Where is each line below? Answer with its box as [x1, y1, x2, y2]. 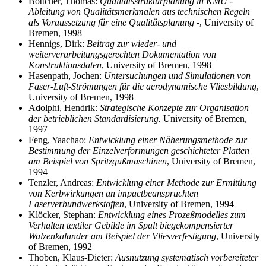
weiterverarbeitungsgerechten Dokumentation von [28, 49, 216, 60]
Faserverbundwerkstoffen [28, 199, 124, 210]
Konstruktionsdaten [28, 60, 102, 71]
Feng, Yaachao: [28, 135, 88, 145]
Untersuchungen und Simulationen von [104, 71, 251, 81]
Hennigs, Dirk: [28, 39, 87, 49]
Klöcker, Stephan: [28, 210, 98, 220]
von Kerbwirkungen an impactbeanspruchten [28, 188, 198, 199]
